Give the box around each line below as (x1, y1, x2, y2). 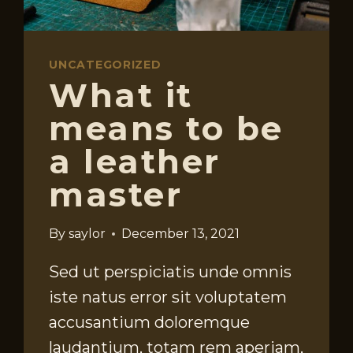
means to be (49, 108, 284, 150)
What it (49, 75, 193, 117)
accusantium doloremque (49, 313, 251, 333)
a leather (49, 141, 221, 183)
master (49, 174, 183, 216)
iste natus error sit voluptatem (49, 288, 288, 307)
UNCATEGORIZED (49, 58, 162, 72)
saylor (68, 226, 106, 242)
